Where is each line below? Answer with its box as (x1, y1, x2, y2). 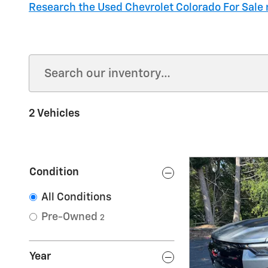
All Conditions (41, 192, 111, 203)
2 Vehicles (29, 108, 80, 119)
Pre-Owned (41, 212, 98, 223)
